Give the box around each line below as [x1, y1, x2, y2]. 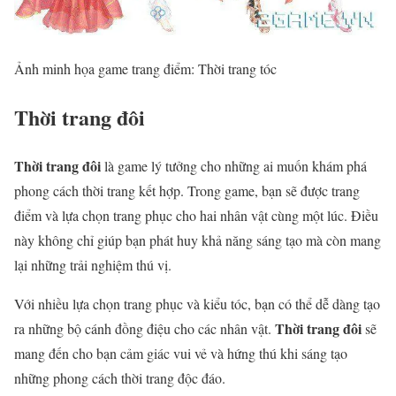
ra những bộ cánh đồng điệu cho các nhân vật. [14, 318, 275, 338]
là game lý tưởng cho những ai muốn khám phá [101, 156, 367, 175]
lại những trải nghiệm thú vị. [14, 255, 171, 274]
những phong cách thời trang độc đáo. [14, 368, 225, 387]
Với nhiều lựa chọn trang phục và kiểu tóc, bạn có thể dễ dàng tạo [14, 293, 380, 313]
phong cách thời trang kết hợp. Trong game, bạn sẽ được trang [14, 180, 360, 200]
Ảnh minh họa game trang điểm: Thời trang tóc [14, 58, 277, 78]
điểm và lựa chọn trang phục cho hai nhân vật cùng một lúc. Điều [14, 205, 378, 225]
